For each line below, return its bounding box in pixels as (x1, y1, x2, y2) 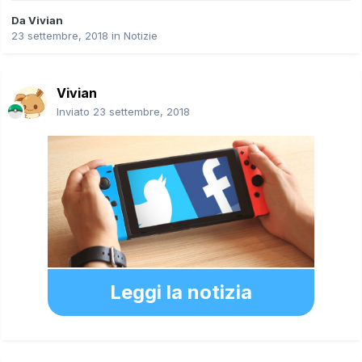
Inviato (57, 104, 93, 118)
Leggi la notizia (110, 280, 252, 304)
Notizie (124, 28, 158, 42)
